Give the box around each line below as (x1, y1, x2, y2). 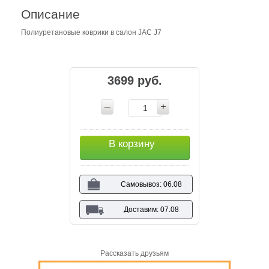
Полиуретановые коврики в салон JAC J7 (21, 28, 162, 37)
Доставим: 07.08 (123, 205, 179, 214)
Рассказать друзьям (100, 249, 169, 258)
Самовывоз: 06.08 (120, 180, 182, 189)
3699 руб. (107, 73, 163, 87)
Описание (21, 7, 80, 21)
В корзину (109, 138, 155, 150)
